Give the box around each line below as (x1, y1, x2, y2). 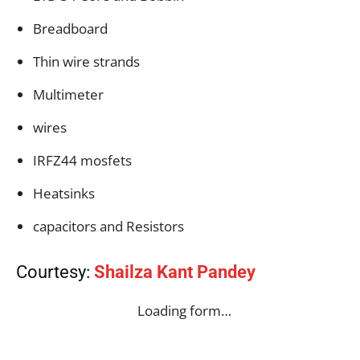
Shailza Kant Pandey (94, 261, 256, 282)
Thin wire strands (33, 51, 140, 71)
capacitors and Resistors (33, 216, 184, 235)
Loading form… (137, 301, 231, 320)
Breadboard (33, 18, 108, 38)
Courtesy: (16, 261, 94, 282)
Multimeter (33, 84, 104, 104)
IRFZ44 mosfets (33, 150, 132, 170)
